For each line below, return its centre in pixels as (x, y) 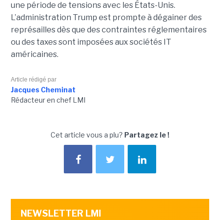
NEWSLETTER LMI (61, 213)
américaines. (34, 54)
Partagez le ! (147, 135)
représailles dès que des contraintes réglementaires (109, 29)
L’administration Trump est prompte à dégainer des (106, 17)
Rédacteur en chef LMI (48, 100)
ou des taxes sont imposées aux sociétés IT (91, 42)
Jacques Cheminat (43, 89)
